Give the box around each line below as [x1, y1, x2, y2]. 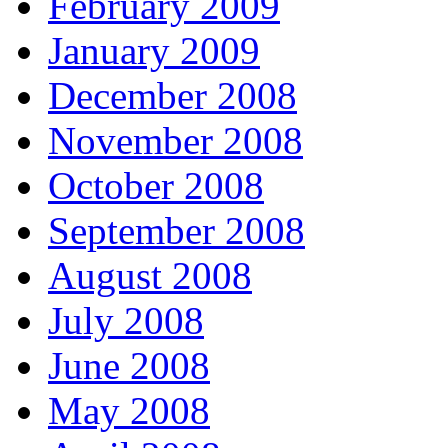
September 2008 [48, 209, 305, 253]
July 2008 [48, 299, 204, 343]
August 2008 [48, 254, 252, 298]
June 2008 [48, 344, 210, 388]
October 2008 [48, 164, 264, 208]
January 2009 [48, 29, 260, 73]
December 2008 [48, 74, 297, 118]
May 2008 [48, 389, 210, 433]
